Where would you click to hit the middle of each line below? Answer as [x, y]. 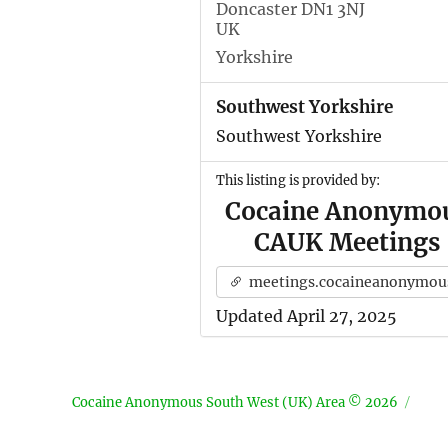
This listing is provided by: [297, 180]
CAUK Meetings [346, 242]
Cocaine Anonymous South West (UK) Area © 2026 [235, 402]
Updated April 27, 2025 [306, 316]
